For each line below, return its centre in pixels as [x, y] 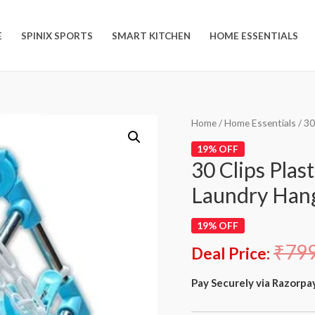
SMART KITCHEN [152, 36]
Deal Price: [231, 253]
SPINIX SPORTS [57, 36]
